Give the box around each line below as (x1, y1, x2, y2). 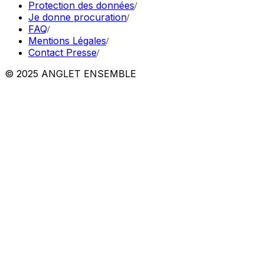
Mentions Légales (28, 34, 106, 47)
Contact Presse (28, 46, 97, 58)
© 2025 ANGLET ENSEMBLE (5, 67, 136, 80)
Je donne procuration (28, 11, 127, 23)
